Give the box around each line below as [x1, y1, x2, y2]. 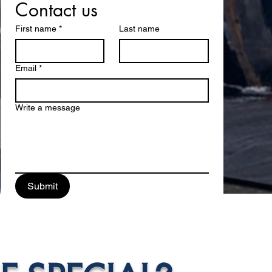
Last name [119, 24, 160, 33]
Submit [27, 180, 58, 192]
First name [15, 24, 56, 33]
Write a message [15, 103, 80, 112]
